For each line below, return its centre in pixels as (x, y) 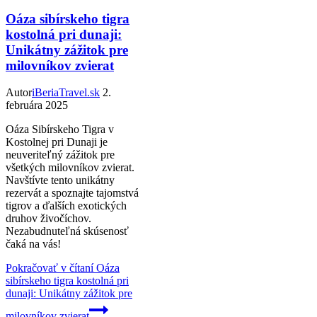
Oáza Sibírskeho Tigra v (60, 129)
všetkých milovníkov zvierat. (70, 168)
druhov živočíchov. (48, 219)
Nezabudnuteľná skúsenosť (67, 231)
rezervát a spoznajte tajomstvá (72, 193)
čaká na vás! (33, 244)
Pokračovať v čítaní (50, 268)
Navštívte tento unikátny (60, 180)
